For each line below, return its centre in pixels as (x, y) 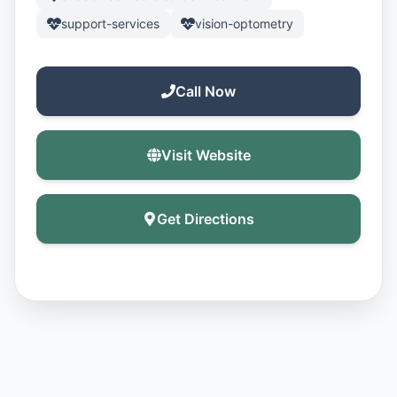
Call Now (206, 91)
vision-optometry (244, 23)
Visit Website (206, 155)
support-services (110, 23)
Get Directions (206, 219)
